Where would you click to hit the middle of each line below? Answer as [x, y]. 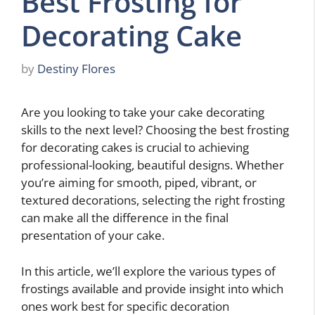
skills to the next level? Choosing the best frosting [155, 130]
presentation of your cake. [93, 236]
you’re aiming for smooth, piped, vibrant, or [139, 183]
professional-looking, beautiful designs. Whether [153, 165]
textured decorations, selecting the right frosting [153, 200]
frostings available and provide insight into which [152, 288]
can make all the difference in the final [125, 218]
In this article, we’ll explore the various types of [148, 271]
